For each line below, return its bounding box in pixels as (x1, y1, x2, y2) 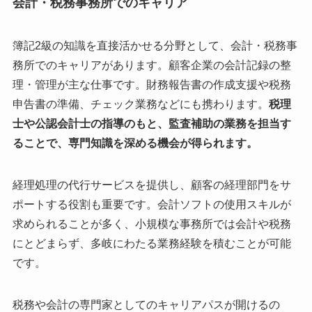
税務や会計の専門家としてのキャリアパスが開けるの (12, 298, 280, 311)
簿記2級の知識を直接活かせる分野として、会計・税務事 (12, 39, 297, 52)
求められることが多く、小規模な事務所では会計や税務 (12, 217, 291, 230)
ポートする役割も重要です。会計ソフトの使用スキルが (12, 198, 291, 210)
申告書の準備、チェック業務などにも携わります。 (12, 97, 269, 110)
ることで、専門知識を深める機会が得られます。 (12, 136, 258, 149)
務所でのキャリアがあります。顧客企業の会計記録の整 (12, 58, 291, 71)
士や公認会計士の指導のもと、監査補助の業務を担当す (12, 117, 291, 130)
